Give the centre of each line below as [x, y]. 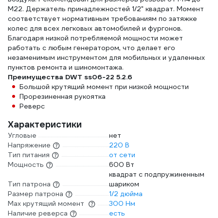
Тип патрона [29, 184]
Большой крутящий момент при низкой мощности [104, 87]
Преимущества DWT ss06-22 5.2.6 [70, 77]
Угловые [22, 135]
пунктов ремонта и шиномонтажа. [66, 67]
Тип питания [29, 155]
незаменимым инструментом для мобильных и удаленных [106, 57]
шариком [124, 184]
